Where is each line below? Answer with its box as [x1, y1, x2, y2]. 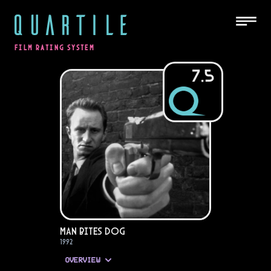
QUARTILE [10, 6, 131, 41]
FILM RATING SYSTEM [15, 44, 95, 52]
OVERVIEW [65, 256, 100, 264]
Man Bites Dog [60, 224, 125, 238]
